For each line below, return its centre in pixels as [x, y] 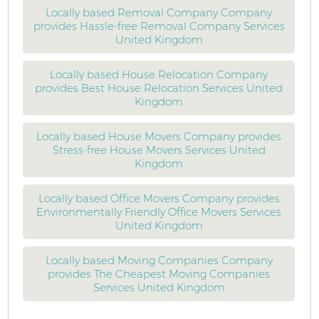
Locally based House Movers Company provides [159, 136]
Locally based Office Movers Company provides [159, 198]
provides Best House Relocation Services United [159, 88]
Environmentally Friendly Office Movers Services [159, 212]
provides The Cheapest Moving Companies [159, 274]
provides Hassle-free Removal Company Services [159, 26]
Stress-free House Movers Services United [159, 150]
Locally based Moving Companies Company [159, 260]
